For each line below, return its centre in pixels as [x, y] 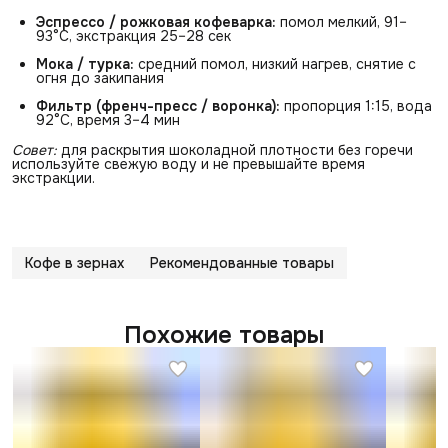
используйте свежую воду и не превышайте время [188, 163]
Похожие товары [224, 334]
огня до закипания [100, 77]
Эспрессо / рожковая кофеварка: [156, 21]
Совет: [34, 149]
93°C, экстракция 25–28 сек [133, 35]
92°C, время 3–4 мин [108, 119]
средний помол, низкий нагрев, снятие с [275, 63]
